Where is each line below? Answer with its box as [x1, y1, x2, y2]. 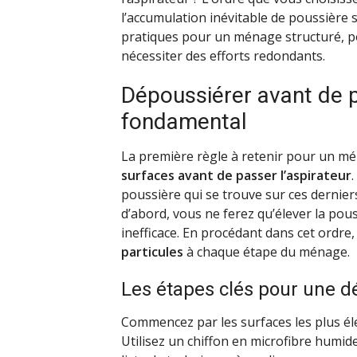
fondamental [121, 108, 247, 135]
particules [121, 242, 183, 261]
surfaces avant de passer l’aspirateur [121, 166, 351, 184]
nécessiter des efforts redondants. [121, 46, 325, 65]
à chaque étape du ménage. [183, 242, 350, 261]
